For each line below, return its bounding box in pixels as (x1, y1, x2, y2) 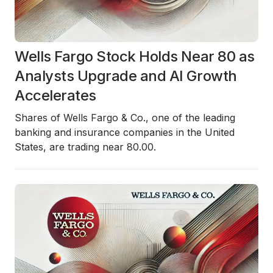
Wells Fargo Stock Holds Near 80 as (15, 48, 255, 65)
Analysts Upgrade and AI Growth (15, 67, 237, 85)
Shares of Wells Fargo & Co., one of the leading (15, 112, 235, 124)
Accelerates (15, 87, 96, 104)
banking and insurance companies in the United (15, 126, 235, 138)
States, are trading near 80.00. (15, 141, 156, 153)
